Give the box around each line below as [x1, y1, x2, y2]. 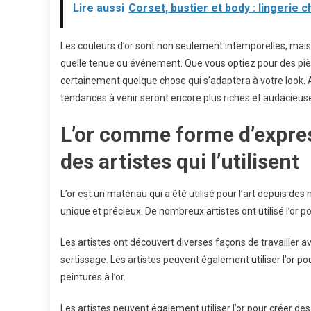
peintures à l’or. [60, 271, 126, 283]
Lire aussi [73, 1, 124, 15]
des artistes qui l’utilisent [60, 149, 299, 174]
